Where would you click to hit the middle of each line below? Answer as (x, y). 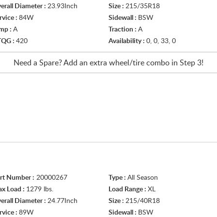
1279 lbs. (40, 189)
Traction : (123, 30)
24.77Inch (62, 201)
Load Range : (128, 189)
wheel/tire (127, 63)
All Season (143, 178)
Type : (118, 178)
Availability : (127, 41)
